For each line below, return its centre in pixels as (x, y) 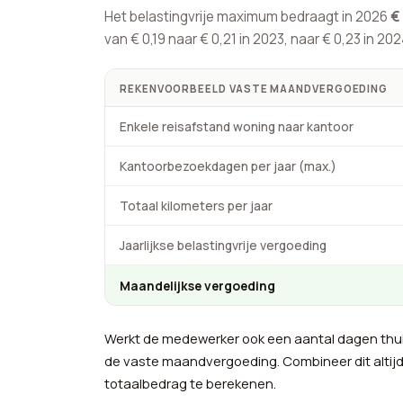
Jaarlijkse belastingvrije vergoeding (223, 246)
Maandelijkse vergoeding (197, 285)
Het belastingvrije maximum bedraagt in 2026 (247, 17)
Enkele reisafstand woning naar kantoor (237, 127)
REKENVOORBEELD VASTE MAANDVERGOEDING (254, 89)
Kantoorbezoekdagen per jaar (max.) (228, 166)
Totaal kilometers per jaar (196, 206)
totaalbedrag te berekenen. (190, 384)
